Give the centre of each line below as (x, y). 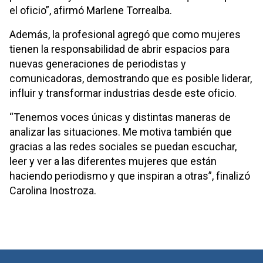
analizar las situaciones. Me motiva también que (121, 131)
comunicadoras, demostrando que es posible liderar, (131, 78)
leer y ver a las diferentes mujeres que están (113, 161)
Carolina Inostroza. (53, 190)
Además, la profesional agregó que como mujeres (125, 34)
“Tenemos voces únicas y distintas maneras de (120, 117)
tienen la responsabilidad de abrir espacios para (119, 49)
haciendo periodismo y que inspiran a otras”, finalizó (130, 176)
